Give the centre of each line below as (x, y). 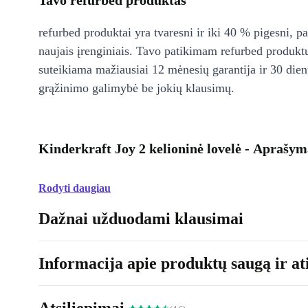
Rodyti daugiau (75, 188)
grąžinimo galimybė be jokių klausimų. (136, 88)
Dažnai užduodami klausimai (141, 219)
